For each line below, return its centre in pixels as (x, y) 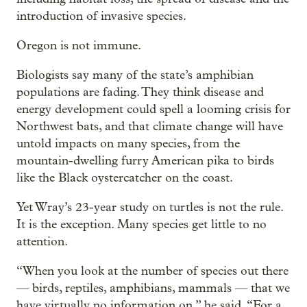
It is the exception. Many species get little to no (142, 225)
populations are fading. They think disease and (140, 93)
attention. (42, 242)
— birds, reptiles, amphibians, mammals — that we (153, 288)
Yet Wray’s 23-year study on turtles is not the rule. (150, 208)
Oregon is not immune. (79, 46)
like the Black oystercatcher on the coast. (125, 178)
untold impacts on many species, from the (128, 144)
